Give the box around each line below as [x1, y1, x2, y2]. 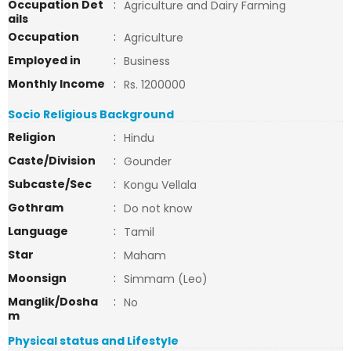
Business [124, 53, 170, 69]
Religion [8, 129, 56, 145]
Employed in [8, 52, 81, 68]
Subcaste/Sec [8, 176, 92, 192]
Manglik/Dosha [8, 294, 98, 309]
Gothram [8, 200, 63, 215]
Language [8, 223, 68, 239]
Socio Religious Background [8, 107, 174, 122]
